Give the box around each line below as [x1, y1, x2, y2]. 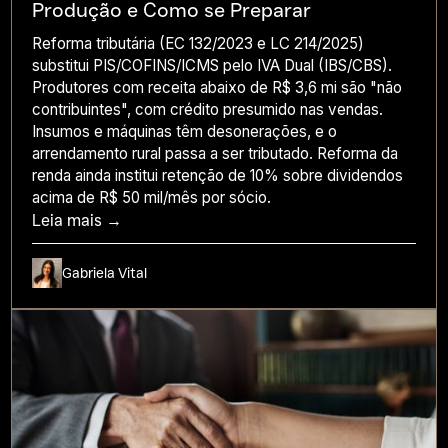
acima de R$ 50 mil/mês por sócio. [32, 187, 272, 207]
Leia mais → [32, 210, 123, 230]
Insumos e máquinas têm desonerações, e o [32, 121, 338, 141]
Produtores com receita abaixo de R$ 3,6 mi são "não [32, 77, 403, 97]
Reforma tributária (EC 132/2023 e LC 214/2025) [32, 33, 365, 53]
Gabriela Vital [62, 263, 148, 282]
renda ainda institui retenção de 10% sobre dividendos [32, 165, 404, 185]
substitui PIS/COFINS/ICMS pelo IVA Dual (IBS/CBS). [32, 55, 393, 75]
